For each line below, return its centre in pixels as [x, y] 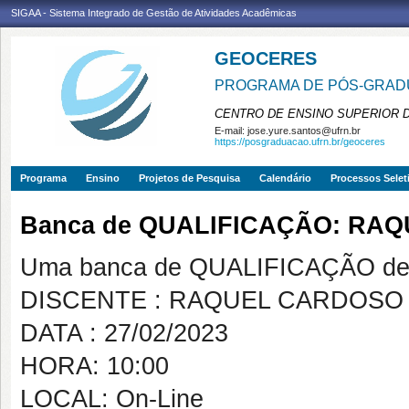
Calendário [285, 178]
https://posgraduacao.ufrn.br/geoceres [300, 142]
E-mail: [231, 131]
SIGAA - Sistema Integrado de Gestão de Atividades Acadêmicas [154, 13]
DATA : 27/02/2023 [124, 333]
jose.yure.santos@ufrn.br [304, 131]
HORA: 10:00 [94, 366]
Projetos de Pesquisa [189, 178]
